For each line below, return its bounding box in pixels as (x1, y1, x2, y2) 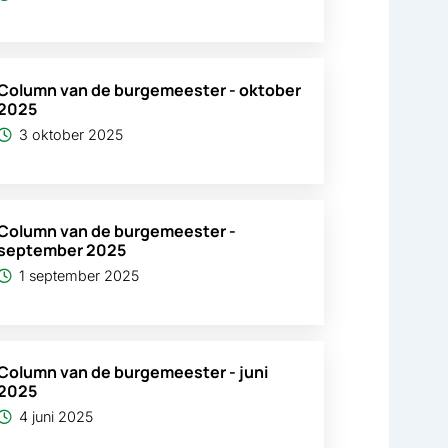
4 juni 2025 (19, 408, 94, 426)
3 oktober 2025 (19, 126, 124, 144)
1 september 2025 (19, 267, 140, 285)
